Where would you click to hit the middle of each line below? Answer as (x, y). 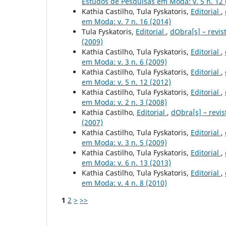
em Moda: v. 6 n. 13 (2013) (126, 163)
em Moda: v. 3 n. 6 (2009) (124, 62)
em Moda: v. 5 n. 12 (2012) (126, 82)
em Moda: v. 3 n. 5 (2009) (124, 143)
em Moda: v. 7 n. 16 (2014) (126, 22)
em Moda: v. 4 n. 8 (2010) (124, 183)
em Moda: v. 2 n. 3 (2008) (124, 102)
